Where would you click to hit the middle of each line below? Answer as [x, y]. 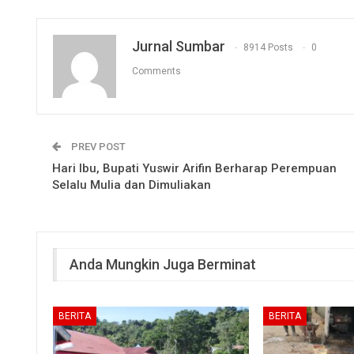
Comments [156, 72]
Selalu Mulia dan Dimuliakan [132, 185]
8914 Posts [268, 48]
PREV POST [97, 146]
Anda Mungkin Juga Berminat [163, 264]
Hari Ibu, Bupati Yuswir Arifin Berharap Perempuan [194, 168]
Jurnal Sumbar [179, 46]
